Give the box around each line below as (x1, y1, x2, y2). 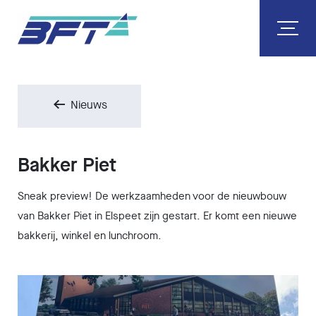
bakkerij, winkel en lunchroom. (18, 231, 162, 243)
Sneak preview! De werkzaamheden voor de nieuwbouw (18, 192, 286, 203)
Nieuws (67, 100, 107, 112)
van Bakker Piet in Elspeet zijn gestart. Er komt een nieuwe (18, 212, 297, 223)
